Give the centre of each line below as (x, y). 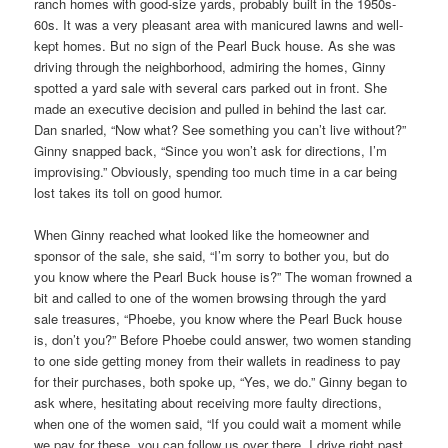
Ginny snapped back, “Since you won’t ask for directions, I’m (211, 150)
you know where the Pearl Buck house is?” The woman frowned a (223, 276)
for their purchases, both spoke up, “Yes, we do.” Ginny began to (221, 381)
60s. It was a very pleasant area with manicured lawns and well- (219, 24)
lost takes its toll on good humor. (129, 192)
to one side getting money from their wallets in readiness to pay (218, 360)
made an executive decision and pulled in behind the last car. (211, 108)
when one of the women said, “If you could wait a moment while (218, 423)
